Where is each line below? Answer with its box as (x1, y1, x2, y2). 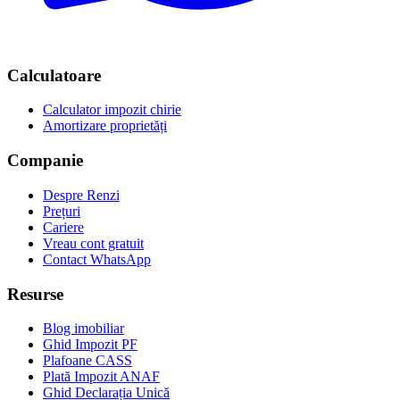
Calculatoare (7, 65, 101, 85)
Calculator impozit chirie (43, 102, 181, 118)
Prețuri (43, 203, 80, 219)
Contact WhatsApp (43, 251, 151, 267)
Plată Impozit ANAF (43, 369, 160, 385)
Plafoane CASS (43, 353, 132, 369)
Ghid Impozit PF (43, 337, 137, 353)
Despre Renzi (43, 187, 120, 203)
